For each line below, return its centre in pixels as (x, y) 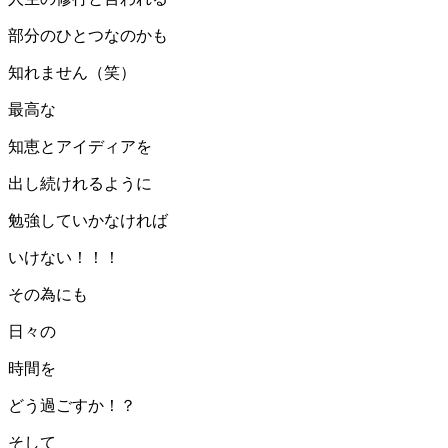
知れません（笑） (72, 72)
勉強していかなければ (88, 220)
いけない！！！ (64, 257)
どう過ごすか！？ (72, 405)
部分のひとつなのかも (88, 35)
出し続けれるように (80, 183)
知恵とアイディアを (80, 146)
